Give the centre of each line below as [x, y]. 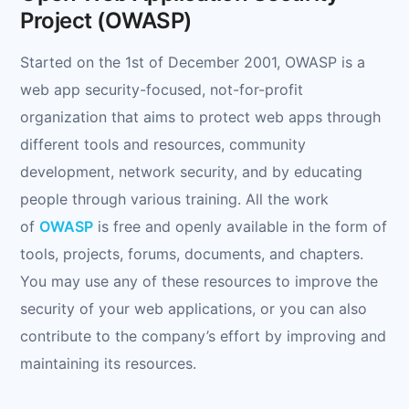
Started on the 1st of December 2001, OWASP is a [193, 62]
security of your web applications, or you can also [194, 308]
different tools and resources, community [163, 144]
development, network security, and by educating [191, 171]
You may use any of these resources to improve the [199, 281]
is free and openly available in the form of [240, 226]
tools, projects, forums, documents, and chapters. [192, 253]
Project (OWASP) [106, 20]
